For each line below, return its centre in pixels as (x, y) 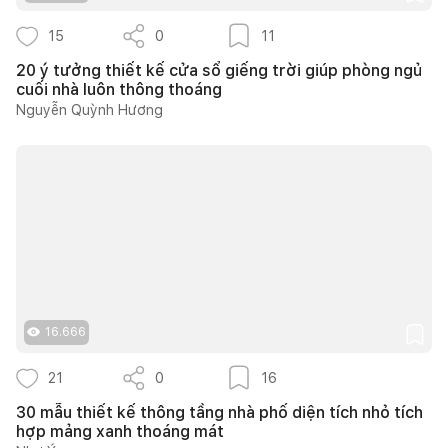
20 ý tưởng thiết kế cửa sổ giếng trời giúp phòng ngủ (219, 70)
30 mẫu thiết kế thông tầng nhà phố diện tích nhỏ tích (219, 412)
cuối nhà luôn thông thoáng (119, 89)
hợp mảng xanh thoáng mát (120, 431)
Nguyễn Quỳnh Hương (89, 109)
